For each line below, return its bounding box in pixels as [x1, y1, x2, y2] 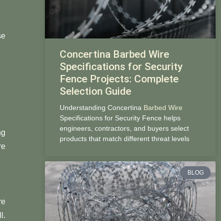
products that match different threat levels [59, 134, 189, 143]
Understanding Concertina [59, 103, 144, 111]
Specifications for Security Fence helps [59, 113, 181, 122]
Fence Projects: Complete [59, 73, 179, 85]
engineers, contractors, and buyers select [59, 124, 189, 132]
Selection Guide [59, 85, 131, 97]
